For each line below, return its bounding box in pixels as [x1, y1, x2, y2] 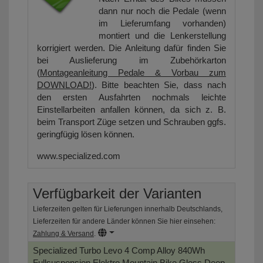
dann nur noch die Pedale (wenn [99, 6, 226, 16]
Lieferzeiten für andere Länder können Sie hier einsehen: [33, 217, 215, 226]
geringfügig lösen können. [37, 129, 134, 140]
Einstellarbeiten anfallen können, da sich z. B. [37, 104, 226, 115]
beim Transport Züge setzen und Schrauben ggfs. [37, 117, 226, 127]
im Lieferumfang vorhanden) [99, 18, 226, 29]
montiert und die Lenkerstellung [99, 31, 226, 41]
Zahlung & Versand [33, 230, 94, 238]
